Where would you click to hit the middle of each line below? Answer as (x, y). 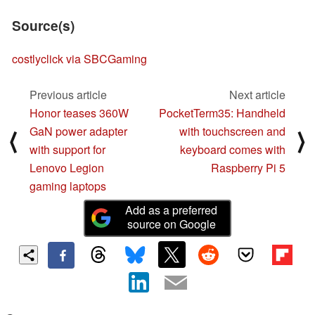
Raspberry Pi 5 (248, 167)
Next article (257, 94)
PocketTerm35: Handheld (222, 112)
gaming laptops (68, 186)
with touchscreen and (232, 131)
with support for (67, 149)
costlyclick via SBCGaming (79, 59)
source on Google (171, 224)
